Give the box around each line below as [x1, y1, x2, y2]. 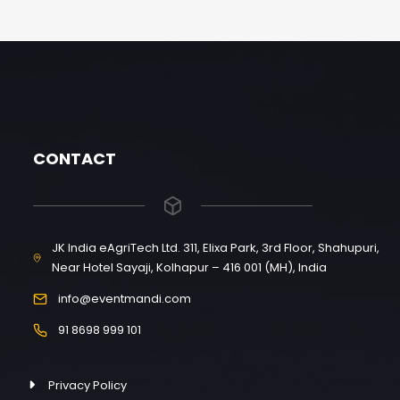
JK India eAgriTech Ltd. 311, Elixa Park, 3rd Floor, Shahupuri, [52, 239, 380, 256]
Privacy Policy [48, 377, 127, 394]
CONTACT [33, 147, 116, 170]
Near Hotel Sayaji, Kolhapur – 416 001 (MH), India [52, 259, 328, 276]
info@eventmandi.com [58, 290, 191, 307]
